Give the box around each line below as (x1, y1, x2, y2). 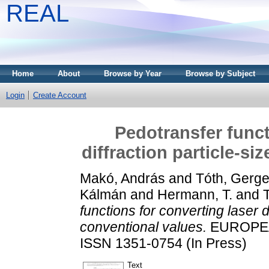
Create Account (33, 91, 86, 100)
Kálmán (80, 186, 127, 202)
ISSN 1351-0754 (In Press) (80, 235, 247, 251)
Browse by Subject (186, 69, 255, 78)
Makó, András (80, 170, 165, 186)
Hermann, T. (157, 186, 232, 202)
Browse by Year (104, 69, 162, 78)
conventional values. (80, 219, 207, 235)
